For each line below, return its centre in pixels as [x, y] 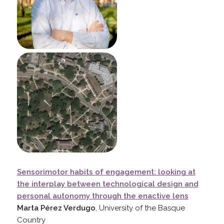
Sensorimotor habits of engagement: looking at [106, 172]
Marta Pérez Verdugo [56, 208]
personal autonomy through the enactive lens [102, 196]
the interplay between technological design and [107, 184]
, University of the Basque [140, 208]
